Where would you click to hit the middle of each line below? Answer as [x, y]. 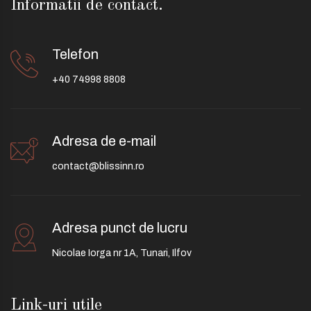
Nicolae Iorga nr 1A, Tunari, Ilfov [122, 253]
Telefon [75, 54]
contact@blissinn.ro [98, 167]
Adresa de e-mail [104, 141]
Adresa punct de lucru [120, 228]
